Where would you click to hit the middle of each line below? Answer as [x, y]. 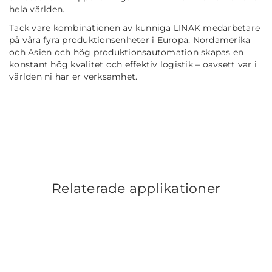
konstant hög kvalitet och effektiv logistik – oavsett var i [133, 65]
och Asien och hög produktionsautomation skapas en [127, 53]
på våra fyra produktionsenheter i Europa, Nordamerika [130, 40]
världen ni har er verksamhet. [77, 77]
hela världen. [38, 9]
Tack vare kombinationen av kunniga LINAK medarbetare [134, 28]
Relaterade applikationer [136, 189]
